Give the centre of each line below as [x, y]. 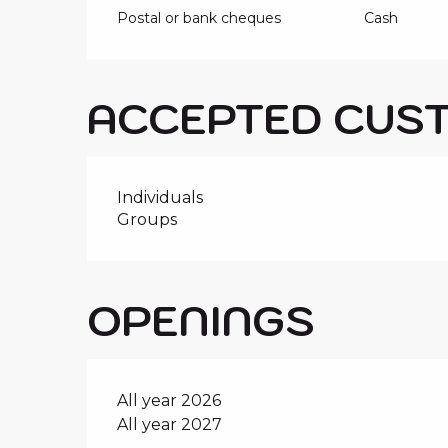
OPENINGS [201, 320]
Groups [147, 220]
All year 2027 [170, 425]
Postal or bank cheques [199, 18]
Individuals [160, 198]
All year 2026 [169, 401]
